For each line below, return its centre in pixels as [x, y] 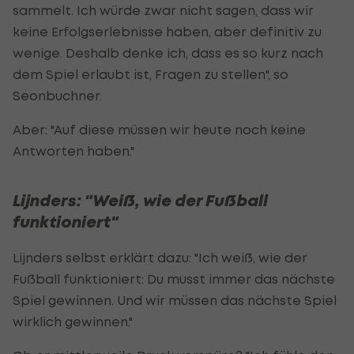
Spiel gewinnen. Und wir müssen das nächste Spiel [175, 300]
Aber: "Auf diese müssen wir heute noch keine [159, 129]
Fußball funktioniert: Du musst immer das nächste [174, 279]
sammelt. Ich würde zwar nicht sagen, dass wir [163, 10]
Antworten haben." [73, 151]
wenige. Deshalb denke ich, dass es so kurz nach [168, 53]
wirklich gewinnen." [73, 321]
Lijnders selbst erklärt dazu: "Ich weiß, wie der [160, 257]
